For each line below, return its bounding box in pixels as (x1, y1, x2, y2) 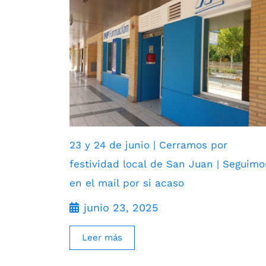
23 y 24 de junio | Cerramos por (69, 138, 227, 151)
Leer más (82, 232, 122, 243)
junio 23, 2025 (84, 201, 158, 214)
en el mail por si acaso (69, 176, 184, 189)
